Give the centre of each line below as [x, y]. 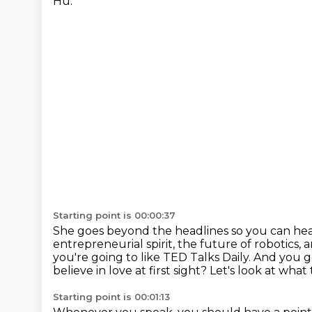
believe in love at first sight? [131, 271]
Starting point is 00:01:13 [111, 297]
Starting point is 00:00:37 [114, 215]
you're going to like [108, 257]
